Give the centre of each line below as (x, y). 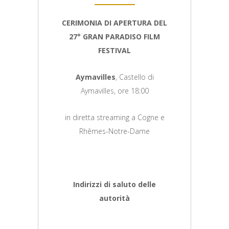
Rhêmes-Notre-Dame (114, 131)
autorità (114, 198)
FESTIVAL (114, 50)
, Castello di (134, 77)
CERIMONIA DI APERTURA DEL (114, 22)
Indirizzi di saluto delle (114, 184)
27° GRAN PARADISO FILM (114, 36)
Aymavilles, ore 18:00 (114, 90)
